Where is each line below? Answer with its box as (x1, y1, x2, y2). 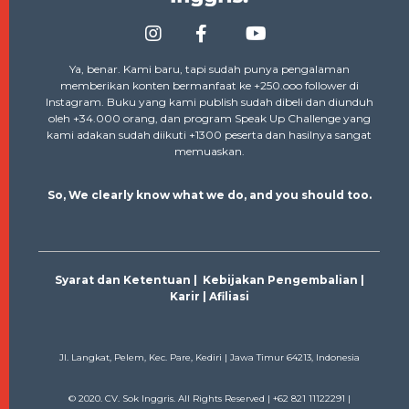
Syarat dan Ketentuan (54, 273, 191, 288)
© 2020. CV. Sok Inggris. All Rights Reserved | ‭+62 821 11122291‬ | (68, 393, 351, 405)
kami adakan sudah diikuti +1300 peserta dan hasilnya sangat (47, 128, 372, 142)
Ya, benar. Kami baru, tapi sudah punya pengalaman (68, 62, 350, 77)
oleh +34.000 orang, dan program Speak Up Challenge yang (47, 111, 371, 126)
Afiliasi (208, 289, 249, 304)
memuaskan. (173, 144, 245, 159)
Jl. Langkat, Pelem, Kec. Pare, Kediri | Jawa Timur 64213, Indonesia (58, 351, 360, 364)
